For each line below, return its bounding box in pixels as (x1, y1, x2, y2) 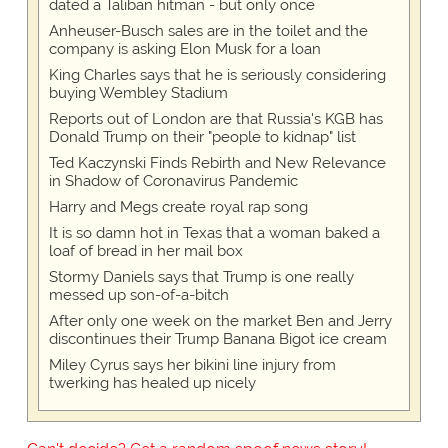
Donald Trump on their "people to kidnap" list (48, 127, 356, 146)
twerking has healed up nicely (48, 373, 256, 392)
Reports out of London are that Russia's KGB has (48, 109, 383, 128)
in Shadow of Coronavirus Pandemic (48, 171, 298, 190)
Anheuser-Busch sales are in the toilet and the (48, 21, 368, 40)
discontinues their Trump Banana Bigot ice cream (48, 329, 387, 348)
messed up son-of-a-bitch (48, 285, 229, 304)
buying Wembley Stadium (48, 83, 228, 102)
